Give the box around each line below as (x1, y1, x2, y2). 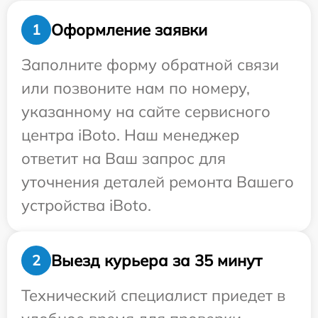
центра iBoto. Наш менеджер (21, 125, 239, 146)
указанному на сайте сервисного (21, 102, 270, 122)
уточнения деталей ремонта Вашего (21, 172, 294, 192)
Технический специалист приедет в (21, 285, 285, 306)
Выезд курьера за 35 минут (51, 250, 262, 270)
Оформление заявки (51, 19, 207, 40)
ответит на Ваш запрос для (21, 148, 226, 169)
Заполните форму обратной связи (21, 55, 279, 75)
